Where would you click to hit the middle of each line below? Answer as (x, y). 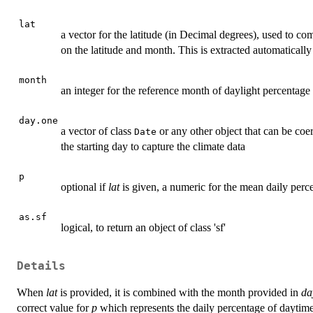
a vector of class (97, 131)
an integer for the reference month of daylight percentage (185, 90)
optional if (85, 187)
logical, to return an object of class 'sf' (143, 227)
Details (41, 267)
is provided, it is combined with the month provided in (179, 293)
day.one (38, 120)
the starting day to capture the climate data (153, 146)
